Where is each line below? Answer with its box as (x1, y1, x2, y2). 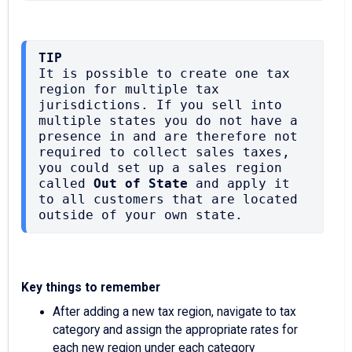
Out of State (93, 176, 188, 191)
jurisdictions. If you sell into (38, 97, 282, 112)
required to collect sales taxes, (38, 145, 290, 159)
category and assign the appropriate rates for (53, 322, 298, 337)
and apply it (188, 176, 290, 191)
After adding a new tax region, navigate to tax (53, 304, 296, 319)
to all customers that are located (38, 192, 298, 207)
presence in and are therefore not (38, 129, 298, 144)
